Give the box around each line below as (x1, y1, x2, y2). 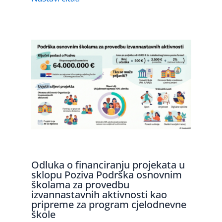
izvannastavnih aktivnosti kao (31, 188, 167, 202)
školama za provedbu (31, 178, 129, 192)
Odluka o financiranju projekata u (31, 158, 185, 172)
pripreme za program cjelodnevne (31, 198, 186, 212)
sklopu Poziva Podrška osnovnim (31, 168, 182, 182)
